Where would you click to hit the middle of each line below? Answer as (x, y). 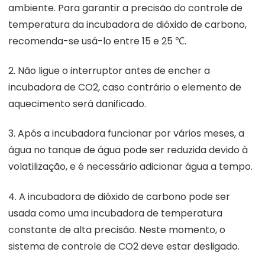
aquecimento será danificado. (77, 104)
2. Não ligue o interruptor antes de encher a (109, 70)
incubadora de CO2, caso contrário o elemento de (125, 87)
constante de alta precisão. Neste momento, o (117, 230)
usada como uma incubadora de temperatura (115, 213)
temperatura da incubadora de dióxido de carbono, (127, 24)
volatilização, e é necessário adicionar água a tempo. (130, 167)
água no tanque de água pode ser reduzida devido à (128, 150)
